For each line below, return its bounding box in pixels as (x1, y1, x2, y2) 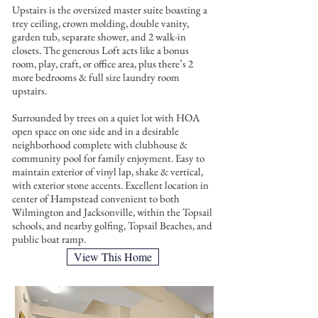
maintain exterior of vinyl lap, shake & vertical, (12, 165, 203, 178)
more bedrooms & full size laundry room (12, 70, 180, 84)
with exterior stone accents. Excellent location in (12, 178, 209, 192)
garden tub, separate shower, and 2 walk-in (12, 30, 186, 43)
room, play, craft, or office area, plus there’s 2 (12, 57, 193, 70)
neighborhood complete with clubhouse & (12, 138, 187, 151)
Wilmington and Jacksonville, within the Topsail (12, 205, 212, 219)
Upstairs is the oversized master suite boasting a (12, 3, 207, 16)
